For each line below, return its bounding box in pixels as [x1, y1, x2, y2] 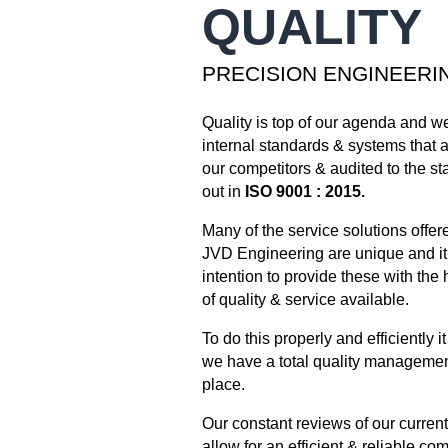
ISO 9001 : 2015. [240, 182, 365, 200]
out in [201, 182, 241, 200]
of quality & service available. [201, 290, 409, 308]
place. [201, 375, 245, 393]
